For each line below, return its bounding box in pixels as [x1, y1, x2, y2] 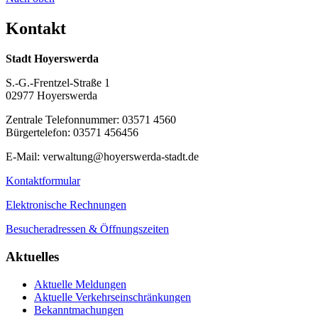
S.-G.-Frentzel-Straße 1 [6, 77, 110, 89]
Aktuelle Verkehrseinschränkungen [34, 290, 191, 303]
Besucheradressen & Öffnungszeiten [6, 223, 169, 236]
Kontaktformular [6, 175, 80, 187]
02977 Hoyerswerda [6, 89, 97, 102]
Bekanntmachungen [34, 303, 124, 316]
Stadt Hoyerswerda [6, 53, 99, 65]
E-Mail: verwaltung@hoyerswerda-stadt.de [6, 150, 199, 163]
